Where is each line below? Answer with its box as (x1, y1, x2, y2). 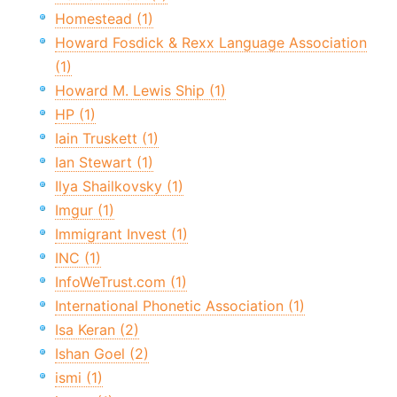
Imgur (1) (55, 201, 114, 220)
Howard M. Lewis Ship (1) (55, 82, 226, 100)
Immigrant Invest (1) (55, 225, 188, 244)
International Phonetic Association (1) (55, 297, 305, 315)
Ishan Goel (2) (55, 345, 149, 363)
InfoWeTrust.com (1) (55, 273, 187, 292)
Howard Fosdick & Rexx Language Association (55, 34, 367, 52)
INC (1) (55, 249, 101, 268)
